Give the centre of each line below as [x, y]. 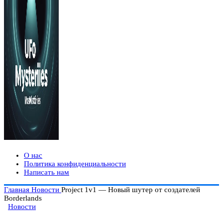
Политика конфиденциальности [75, 164]
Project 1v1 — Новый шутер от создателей [131, 190]
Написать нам [47, 172]
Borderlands [23, 198]
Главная [18, 190]
